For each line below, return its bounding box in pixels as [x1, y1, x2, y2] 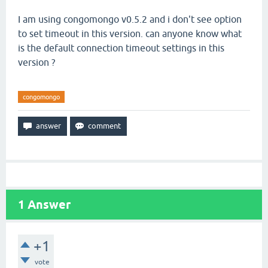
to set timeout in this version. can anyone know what [18, 28, 242, 39]
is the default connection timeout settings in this [18, 42, 224, 53]
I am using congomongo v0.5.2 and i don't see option [18, 14, 242, 25]
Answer [25, 197, 71, 212]
